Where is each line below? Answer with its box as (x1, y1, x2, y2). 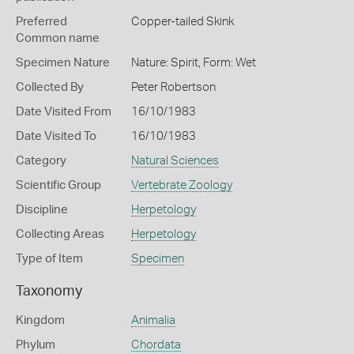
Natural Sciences (130, 155, 219, 167)
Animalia (130, 314, 175, 326)
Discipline (16, 204, 68, 216)
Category (16, 155, 66, 167)
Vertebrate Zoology (130, 179, 232, 191)
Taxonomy (16, 284, 82, 299)
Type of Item (16, 253, 83, 265)
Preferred (16, 16, 67, 28)
